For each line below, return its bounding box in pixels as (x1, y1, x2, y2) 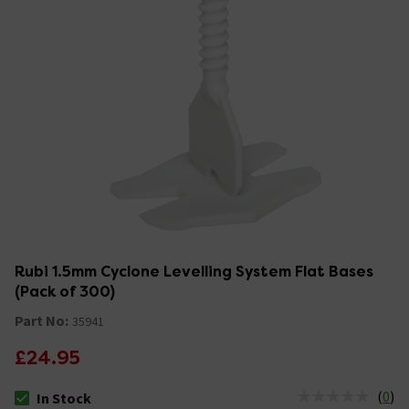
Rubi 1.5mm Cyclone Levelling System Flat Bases (15, 261, 373, 281)
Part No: (15, 310, 68, 330)
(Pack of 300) (15, 281, 115, 301)
